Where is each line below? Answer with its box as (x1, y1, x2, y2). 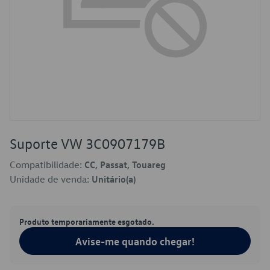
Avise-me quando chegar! (75, 234, 195, 248)
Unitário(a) (92, 173, 136, 185)
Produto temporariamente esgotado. (19, 216, 154, 227)
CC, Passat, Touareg (84, 159, 166, 171)
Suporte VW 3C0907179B (10, 134, 165, 152)
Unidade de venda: (10, 173, 92, 185)
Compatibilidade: (10, 159, 84, 171)
